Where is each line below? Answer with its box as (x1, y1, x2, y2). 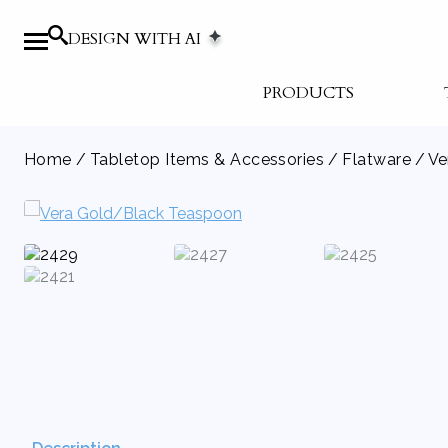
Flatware (342, 150, 412, 169)
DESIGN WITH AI (68, 28, 205, 50)
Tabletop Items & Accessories (89, 150, 325, 169)
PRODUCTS (263, 82, 355, 104)
